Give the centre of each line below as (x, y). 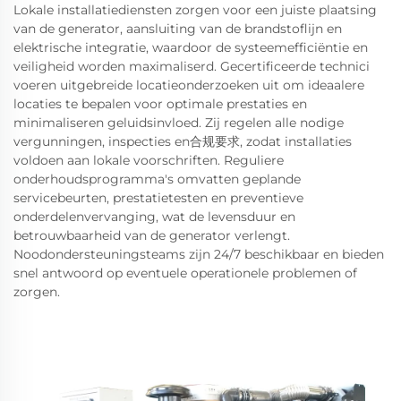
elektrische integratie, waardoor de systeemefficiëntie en (191, 47)
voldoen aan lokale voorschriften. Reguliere (149, 160)
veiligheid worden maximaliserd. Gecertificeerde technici (192, 66)
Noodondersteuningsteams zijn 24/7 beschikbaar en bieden (199, 254)
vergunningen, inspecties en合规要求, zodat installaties (183, 141)
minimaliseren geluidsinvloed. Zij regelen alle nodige (179, 122)
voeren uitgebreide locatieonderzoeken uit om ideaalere (189, 85)
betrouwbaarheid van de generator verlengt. (152, 235)
